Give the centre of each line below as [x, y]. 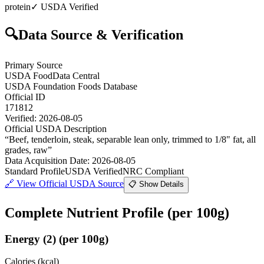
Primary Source [34, 65]
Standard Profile [35, 171]
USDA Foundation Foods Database [71, 86]
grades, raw [26, 150]
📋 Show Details [156, 184]
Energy [22, 239]
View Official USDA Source [70, 183]
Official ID [25, 97]
